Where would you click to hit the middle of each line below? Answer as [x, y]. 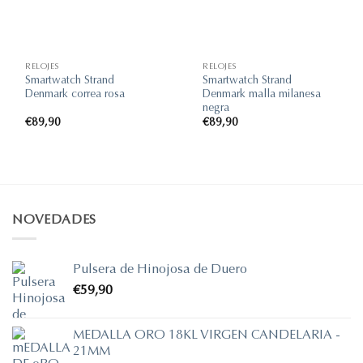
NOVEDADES [55, 219]
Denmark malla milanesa [262, 94]
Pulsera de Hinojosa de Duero [160, 269]
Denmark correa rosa [75, 94]
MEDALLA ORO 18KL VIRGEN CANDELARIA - [207, 335]
